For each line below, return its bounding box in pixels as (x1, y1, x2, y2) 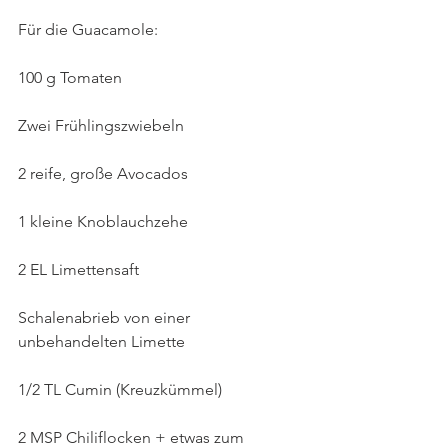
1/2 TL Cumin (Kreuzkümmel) (18, 379, 222, 399)
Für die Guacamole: (18, 19, 158, 39)
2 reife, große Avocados (18, 163, 192, 183)
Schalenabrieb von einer (18, 307, 194, 327)
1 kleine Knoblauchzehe (18, 211, 188, 231)
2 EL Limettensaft (18, 259, 139, 279)
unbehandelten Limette (18, 331, 185, 351)
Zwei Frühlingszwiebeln (18, 115, 184, 135)
